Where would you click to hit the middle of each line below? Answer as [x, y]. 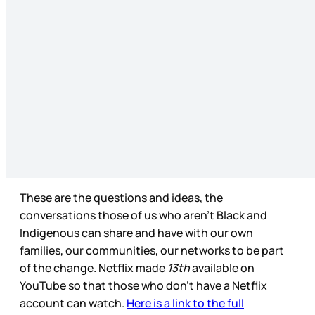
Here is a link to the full [185, 303]
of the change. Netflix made [92, 268]
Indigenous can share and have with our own [136, 233]
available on [222, 268]
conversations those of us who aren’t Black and [143, 216]
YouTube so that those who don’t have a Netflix [143, 286]
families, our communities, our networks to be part [152, 251]
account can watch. [73, 303]
